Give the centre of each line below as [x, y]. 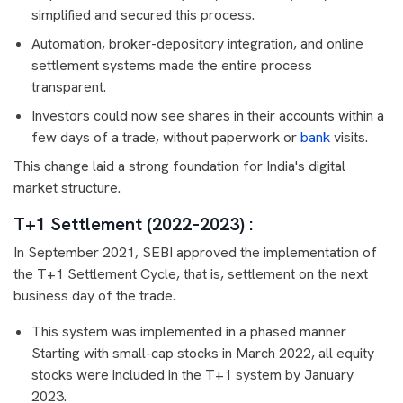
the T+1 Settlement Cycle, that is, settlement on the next [191, 274]
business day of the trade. [94, 296]
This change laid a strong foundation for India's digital [179, 166]
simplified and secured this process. [143, 15]
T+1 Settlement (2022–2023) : [135, 224]
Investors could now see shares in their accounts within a [208, 116]
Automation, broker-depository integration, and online [197, 44]
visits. [349, 138]
